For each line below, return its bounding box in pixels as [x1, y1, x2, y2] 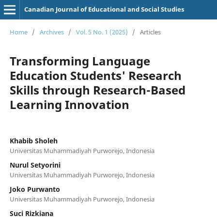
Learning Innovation [9, 96, 129, 112]
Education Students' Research [9, 67, 182, 83]
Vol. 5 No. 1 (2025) [76, 27, 128, 36]
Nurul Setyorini [9, 160, 61, 170]
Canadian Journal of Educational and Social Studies [24, 5, 184, 14]
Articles [139, 27, 161, 36]
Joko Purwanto [9, 184, 60, 194]
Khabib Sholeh [9, 136, 58, 145]
